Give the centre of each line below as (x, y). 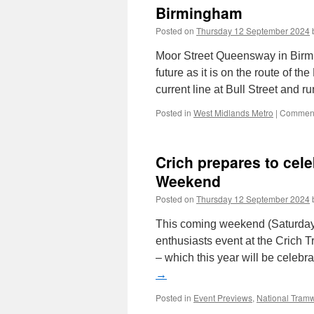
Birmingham (199, 13)
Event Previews (223, 298)
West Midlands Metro (233, 112)
